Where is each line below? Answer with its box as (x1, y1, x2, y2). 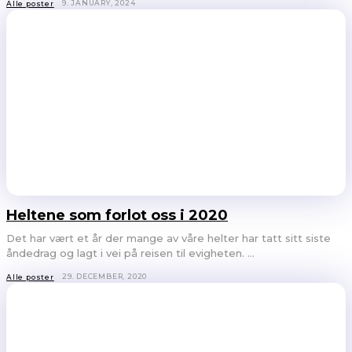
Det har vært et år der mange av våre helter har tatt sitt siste (6, 232, 331, 245)
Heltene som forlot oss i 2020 (6, 207, 228, 225)
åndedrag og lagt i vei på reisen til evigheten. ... (6, 247, 255, 260)
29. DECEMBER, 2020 (61, 272, 148, 281)
